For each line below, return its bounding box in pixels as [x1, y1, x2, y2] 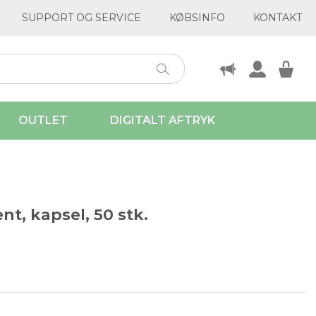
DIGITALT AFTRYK [109, 114, 215, 128]
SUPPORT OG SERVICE [22, 11, 141, 24]
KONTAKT [253, 11, 302, 24]
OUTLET [18, 114, 68, 128]
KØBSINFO [169, 11, 225, 24]
